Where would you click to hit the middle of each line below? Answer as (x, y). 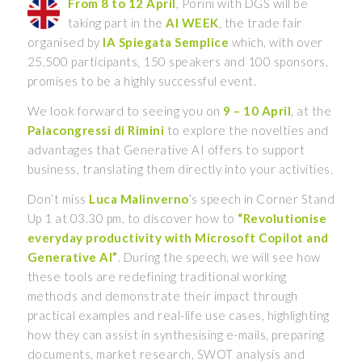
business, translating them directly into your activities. (180, 169)
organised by (65, 42)
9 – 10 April (257, 111)
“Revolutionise (282, 218)
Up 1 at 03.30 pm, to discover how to (133, 218)
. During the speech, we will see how (219, 257)
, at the (311, 111)
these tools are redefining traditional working (157, 276)
